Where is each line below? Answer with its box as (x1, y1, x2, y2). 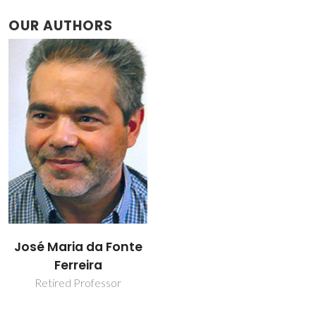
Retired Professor (35, 276, 121, 290)
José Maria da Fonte (13, 238, 142, 256)
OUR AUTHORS (8, 16, 113, 35)
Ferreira (54, 257, 102, 274)
